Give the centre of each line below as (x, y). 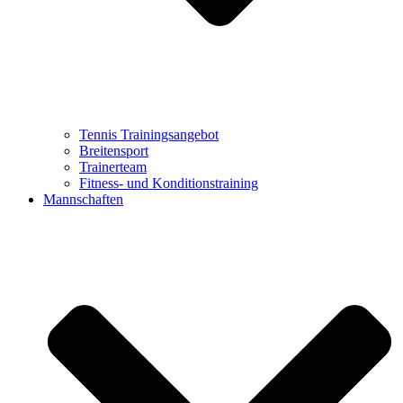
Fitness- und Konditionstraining (169, 183)
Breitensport (114, 150)
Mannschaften (83, 199)
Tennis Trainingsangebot (149, 134)
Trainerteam (113, 166)
